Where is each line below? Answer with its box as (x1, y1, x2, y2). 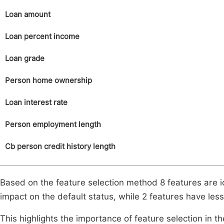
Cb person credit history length (5, 142, 115, 151)
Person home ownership (5, 76, 92, 85)
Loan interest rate (5, 98, 67, 107)
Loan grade (5, 54, 44, 63)
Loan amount (5, 10, 50, 19)
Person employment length (5, 120, 101, 129)
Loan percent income (5, 32, 79, 41)
